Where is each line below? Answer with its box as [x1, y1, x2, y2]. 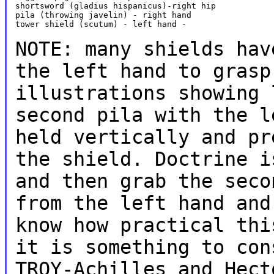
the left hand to [15, 59, 213, 82]
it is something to [15, 235, 236, 258]
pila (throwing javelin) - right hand [15, 10, 191, 20]
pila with [96, 103, 213, 126]
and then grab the [15, 169, 224, 192]
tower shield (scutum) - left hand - [15, 19, 187, 29]
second [15, 103, 97, 126]
